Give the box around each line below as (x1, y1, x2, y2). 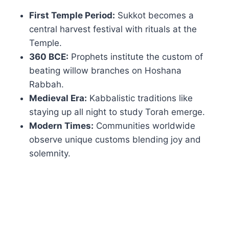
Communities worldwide (94, 120, 196, 131)
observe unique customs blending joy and (29, 134, 201, 145)
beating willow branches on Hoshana (29, 65, 182, 76)
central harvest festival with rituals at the (29, 24, 197, 34)
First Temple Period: (29, 10, 116, 20)
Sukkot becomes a (115, 10, 194, 20)
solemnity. (29, 148, 71, 158)
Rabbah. (29, 79, 64, 89)
